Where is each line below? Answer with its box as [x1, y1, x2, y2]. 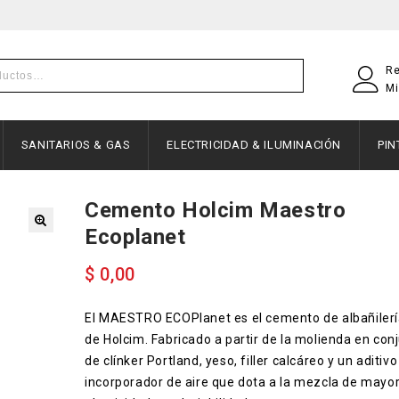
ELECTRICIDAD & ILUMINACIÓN [167, 138, 342, 151]
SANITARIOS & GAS [20, 138, 131, 151]
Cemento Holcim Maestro [85, 198, 346, 223]
